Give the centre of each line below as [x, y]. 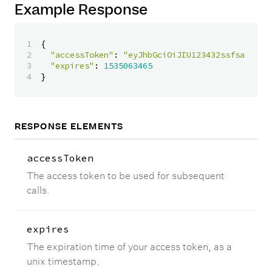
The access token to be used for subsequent [126, 176]
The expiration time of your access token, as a [129, 247]
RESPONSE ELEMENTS [69, 127]
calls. [38, 190]
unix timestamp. [63, 261]
